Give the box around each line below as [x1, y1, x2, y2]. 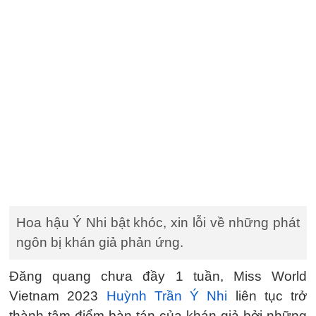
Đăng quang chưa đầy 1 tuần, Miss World [9, 269, 307, 284]
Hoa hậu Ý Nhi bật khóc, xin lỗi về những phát [16, 215, 300, 230]
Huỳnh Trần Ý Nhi [106, 288, 228, 303]
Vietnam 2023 [9, 288, 107, 303]
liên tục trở [227, 288, 307, 303]
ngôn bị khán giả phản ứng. [16, 235, 183, 250]
